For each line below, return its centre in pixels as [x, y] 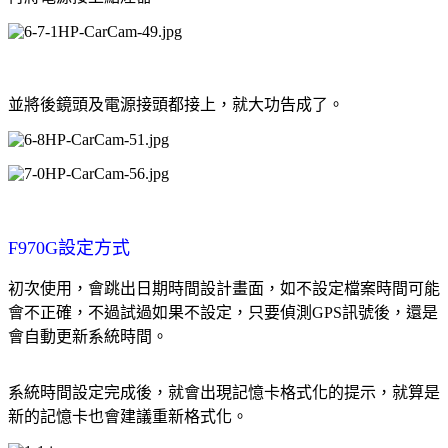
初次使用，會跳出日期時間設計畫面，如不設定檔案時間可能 [224, 288]
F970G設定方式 [69, 247]
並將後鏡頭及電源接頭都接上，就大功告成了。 [176, 104]
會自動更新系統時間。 [88, 336]
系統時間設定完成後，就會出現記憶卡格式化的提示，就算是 [224, 392]
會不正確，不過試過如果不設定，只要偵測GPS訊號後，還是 [223, 312]
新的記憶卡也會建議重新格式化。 [128, 416]
